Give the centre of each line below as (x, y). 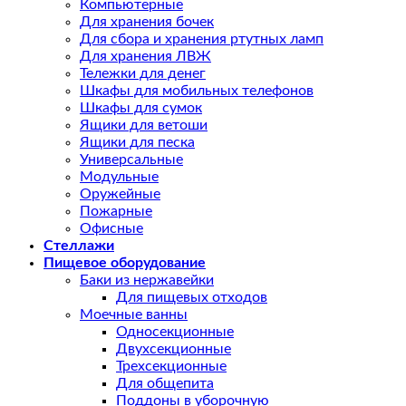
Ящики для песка (137, 143)
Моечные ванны (134, 315)
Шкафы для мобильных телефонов (197, 91)
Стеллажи (79, 246)
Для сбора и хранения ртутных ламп (202, 39)
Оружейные (120, 194)
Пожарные (116, 212)
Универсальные (131, 160)
